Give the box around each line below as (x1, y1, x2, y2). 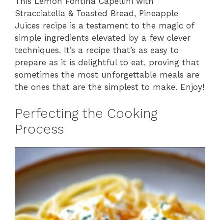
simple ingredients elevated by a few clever (15, 32, 191, 43)
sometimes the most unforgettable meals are (15, 69, 199, 80)
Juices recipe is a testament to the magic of (15, 20, 194, 30)
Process (15, 121, 64, 137)
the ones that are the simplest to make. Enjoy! (15, 82, 204, 92)
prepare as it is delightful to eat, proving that (15, 57, 199, 67)
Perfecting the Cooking (15, 106, 158, 122)
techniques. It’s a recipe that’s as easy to (15, 45, 179, 55)
